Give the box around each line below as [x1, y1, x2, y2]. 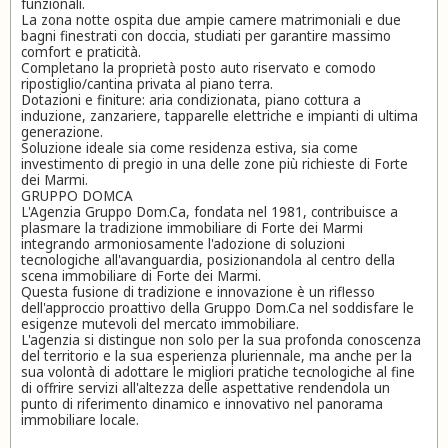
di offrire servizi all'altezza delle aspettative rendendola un [21, 378, 390, 397]
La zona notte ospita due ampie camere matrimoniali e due [21, 10, 401, 29]
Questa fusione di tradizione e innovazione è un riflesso [21, 282, 375, 301]
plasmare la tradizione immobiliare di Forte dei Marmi [21, 218, 363, 237]
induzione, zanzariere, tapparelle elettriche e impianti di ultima [21, 106, 418, 125]
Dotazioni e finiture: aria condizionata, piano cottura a [21, 90, 361, 109]
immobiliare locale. [21, 410, 139, 429]
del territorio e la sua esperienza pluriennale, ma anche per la [21, 346, 412, 365]
